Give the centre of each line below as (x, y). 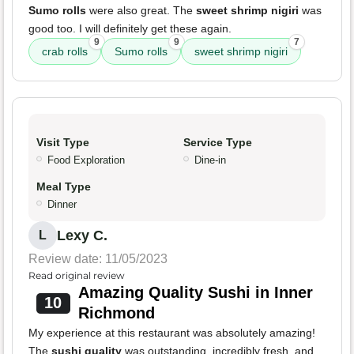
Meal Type (64, 187)
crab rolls (65, 52)
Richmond (116, 313)
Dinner (62, 205)
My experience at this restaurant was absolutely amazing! (172, 333)
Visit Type (63, 143)
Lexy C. (82, 236)
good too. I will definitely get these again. (130, 29)
